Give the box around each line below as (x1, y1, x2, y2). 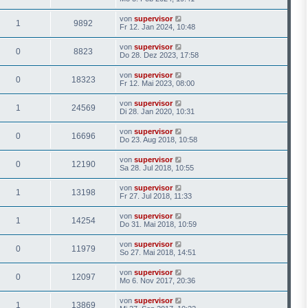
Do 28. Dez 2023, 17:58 (120, 50, 199, 59)
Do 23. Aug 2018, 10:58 (120, 135, 197, 144)
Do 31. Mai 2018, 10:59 (120, 219, 197, 228)
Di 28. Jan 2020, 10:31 (120, 107, 195, 115)
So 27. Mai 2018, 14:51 (120, 247, 196, 256)
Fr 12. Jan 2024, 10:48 (120, 22, 195, 31)
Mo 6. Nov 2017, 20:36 (120, 276, 195, 285)
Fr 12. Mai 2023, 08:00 (120, 78, 195, 87)
